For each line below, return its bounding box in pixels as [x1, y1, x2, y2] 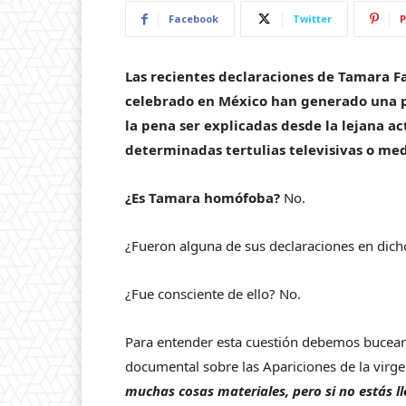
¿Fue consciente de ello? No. [125, 285, 301, 303]
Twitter [293, 12, 332, 25]
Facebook [169, 12, 218, 25]
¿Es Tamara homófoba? [125, 188, 280, 207]
